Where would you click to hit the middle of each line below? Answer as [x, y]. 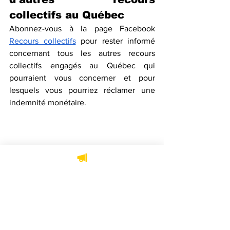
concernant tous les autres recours [82, 53]
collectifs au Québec [67, 15]
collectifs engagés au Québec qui [82, 65]
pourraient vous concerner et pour [82, 78]
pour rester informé [115, 41]
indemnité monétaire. [48, 102]
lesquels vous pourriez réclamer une [82, 90]
